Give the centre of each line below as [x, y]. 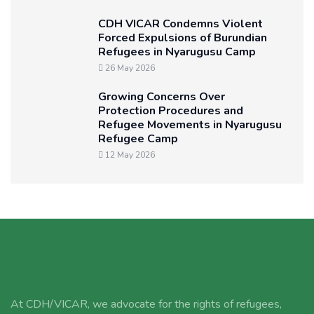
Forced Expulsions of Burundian [183, 38]
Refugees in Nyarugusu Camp [177, 52]
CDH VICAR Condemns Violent [180, 24]
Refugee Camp [138, 139]
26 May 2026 [129, 68]
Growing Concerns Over [162, 97]
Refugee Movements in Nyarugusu [190, 125]
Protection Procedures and [171, 111]
